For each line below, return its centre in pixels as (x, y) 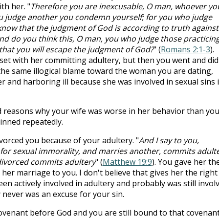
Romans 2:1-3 (185, 49)
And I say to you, (169, 140)
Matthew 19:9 (127, 162)
